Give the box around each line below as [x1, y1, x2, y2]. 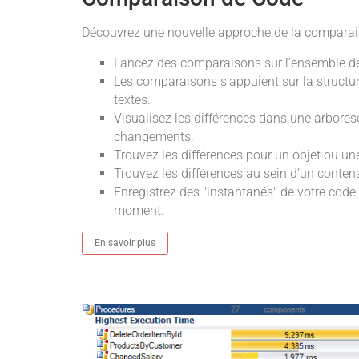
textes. [114, 91, 151, 107]
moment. [114, 202, 164, 218]
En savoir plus [95, 236, 155, 248]
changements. [114, 128, 194, 144]
